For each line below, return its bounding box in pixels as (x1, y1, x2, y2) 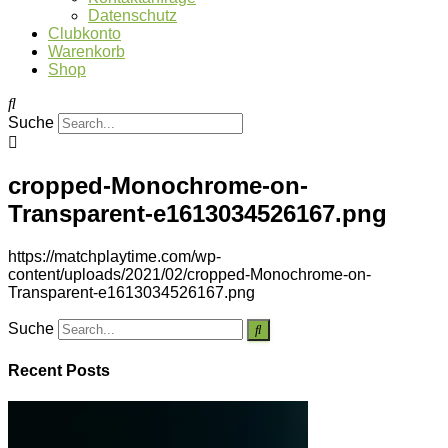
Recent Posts (8, 362, 110, 380)
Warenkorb (48, 43, 125, 60)
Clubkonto (48, 25, 121, 42)
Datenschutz (88, 7, 177, 24)
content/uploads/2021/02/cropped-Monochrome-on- (8, 265, 371, 283)
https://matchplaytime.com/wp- (8, 247, 221, 265)
